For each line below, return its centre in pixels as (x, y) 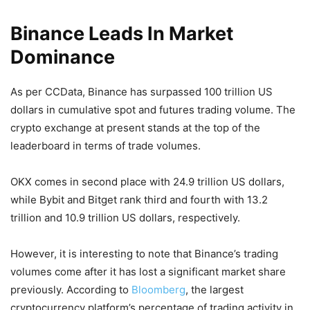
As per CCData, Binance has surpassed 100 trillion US (142, 91)
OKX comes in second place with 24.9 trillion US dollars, (147, 181)
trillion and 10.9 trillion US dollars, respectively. (125, 217)
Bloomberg (158, 289)
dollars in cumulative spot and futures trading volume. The (153, 109)
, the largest (215, 289)
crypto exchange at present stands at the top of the (135, 127)
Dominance (63, 57)
